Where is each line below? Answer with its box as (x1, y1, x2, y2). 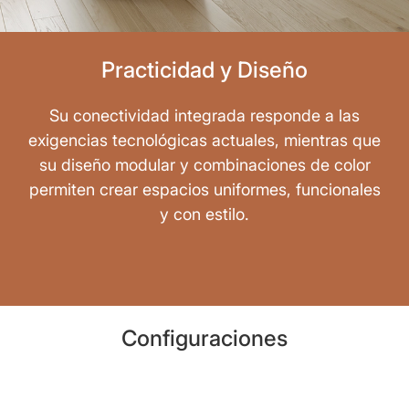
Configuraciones (121, 324, 288, 351)
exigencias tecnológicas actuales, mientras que (28, 130, 381, 150)
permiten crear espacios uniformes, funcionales (28, 179, 381, 199)
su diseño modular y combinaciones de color (38, 154, 371, 174)
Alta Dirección (155, 386, 254, 405)
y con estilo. (160, 204, 249, 224)
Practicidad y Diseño (101, 56, 308, 83)
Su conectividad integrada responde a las (49, 105, 360, 125)
